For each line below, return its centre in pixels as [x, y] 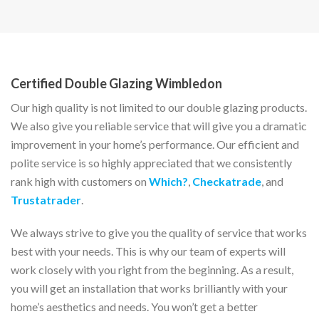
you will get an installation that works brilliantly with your [149, 288]
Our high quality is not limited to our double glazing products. [159, 107]
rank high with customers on [80, 181]
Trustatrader [46, 200]
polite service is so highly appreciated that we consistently [151, 163]
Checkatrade [227, 181]
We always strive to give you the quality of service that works [159, 232]
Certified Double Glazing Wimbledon [116, 83]
